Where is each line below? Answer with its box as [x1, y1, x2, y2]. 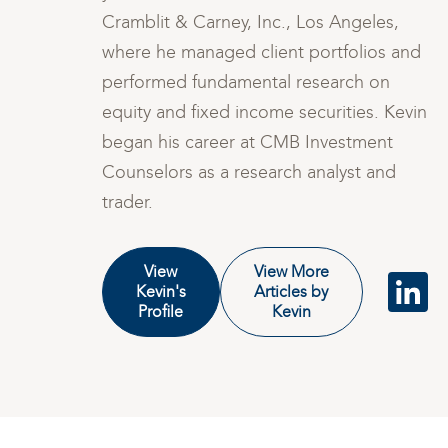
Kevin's [135, 282, 186, 301]
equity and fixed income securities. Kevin [101, 101, 427, 123]
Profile [138, 302, 184, 321]
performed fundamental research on [101, 71, 390, 93]
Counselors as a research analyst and [101, 161, 396, 183]
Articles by [254, 282, 329, 301]
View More [253, 262, 329, 281]
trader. [101, 191, 153, 213]
